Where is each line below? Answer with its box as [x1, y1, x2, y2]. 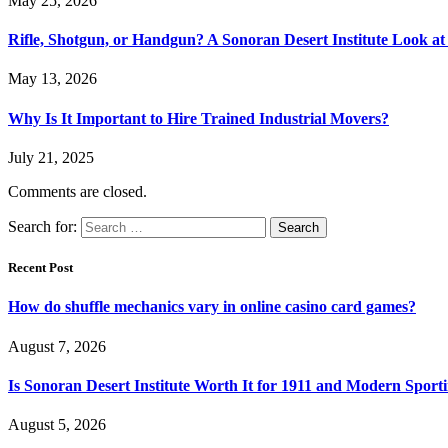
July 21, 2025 [8, 148, 94, 166]
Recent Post [8, 260, 73, 276]
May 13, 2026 [8, 70, 97, 88]
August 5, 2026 [8, 416, 106, 434]
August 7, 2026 [8, 337, 106, 355]
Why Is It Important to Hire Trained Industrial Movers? [8, 109, 389, 127]
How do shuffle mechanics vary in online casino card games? [8, 298, 416, 316]
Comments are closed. [8, 182, 147, 200]
